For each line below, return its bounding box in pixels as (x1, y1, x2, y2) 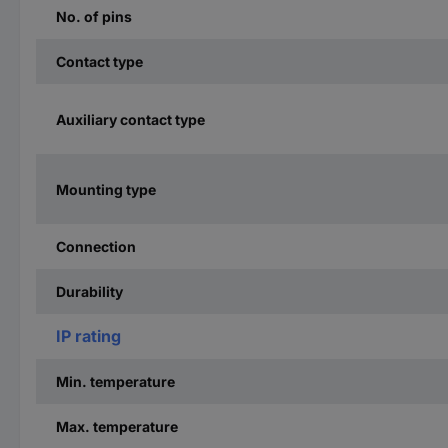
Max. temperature (56, 418, 178, 435)
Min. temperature (56, 373, 175, 390)
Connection (56, 238, 136, 255)
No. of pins (56, 8, 132, 25)
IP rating (56, 326, 121, 346)
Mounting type (56, 180, 156, 198)
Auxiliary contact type (56, 110, 205, 128)
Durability (56, 283, 123, 300)
